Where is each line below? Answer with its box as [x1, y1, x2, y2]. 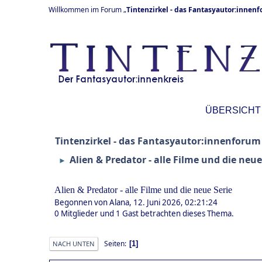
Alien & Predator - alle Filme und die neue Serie [54, 184, 232, 195]
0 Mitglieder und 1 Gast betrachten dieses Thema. [54, 208, 234, 219]
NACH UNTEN [53, 239, 95, 248]
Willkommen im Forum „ [49, 5, 126, 15]
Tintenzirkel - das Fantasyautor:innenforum [55, 135, 261, 147]
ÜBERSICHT [205, 105, 261, 115]
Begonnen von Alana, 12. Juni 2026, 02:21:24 [54, 196, 218, 208]
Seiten [104, 238, 125, 249]
